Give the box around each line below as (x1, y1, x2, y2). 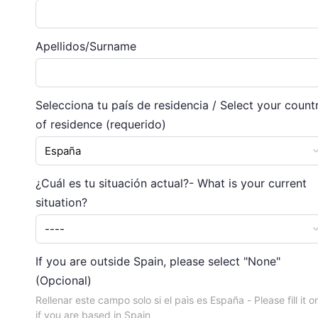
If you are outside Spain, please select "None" (35, 253, 280, 268)
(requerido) (105, 116, 166, 131)
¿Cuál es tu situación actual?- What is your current (35, 175, 307, 190)
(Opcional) (35, 273, 92, 287)
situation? (35, 194, 87, 209)
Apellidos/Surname (35, 38, 136, 53)
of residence (35, 116, 106, 131)
